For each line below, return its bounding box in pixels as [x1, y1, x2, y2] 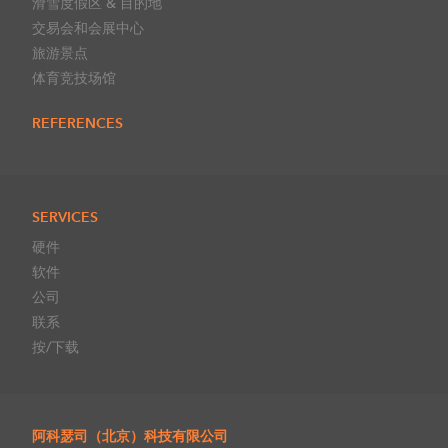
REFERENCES [32, 114, 123, 133]
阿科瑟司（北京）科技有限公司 [32, 427, 228, 446]
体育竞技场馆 [32, 69, 116, 88]
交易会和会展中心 [32, 19, 144, 38]
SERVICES [32, 208, 98, 227]
